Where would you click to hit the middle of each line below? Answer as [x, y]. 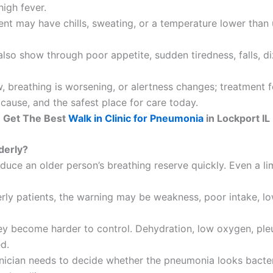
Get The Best [36, 118]
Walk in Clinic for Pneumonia [136, 118]
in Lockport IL [237, 118]
